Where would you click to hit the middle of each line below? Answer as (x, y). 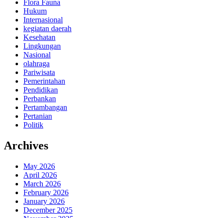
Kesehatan (39, 37)
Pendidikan (41, 90)
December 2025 (48, 210)
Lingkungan (42, 46)
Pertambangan (45, 108)
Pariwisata (39, 73)
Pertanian (38, 116)
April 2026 (40, 175)
